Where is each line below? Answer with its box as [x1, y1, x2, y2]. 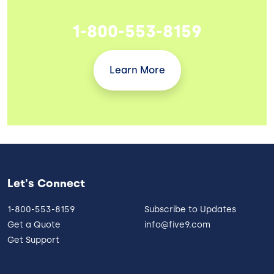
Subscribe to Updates [144, 204, 236, 215]
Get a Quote [7, 219, 61, 230]
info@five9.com [144, 219, 210, 230]
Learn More [109, 64, 165, 76]
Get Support [7, 234, 59, 245]
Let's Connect [7, 176, 85, 190]
